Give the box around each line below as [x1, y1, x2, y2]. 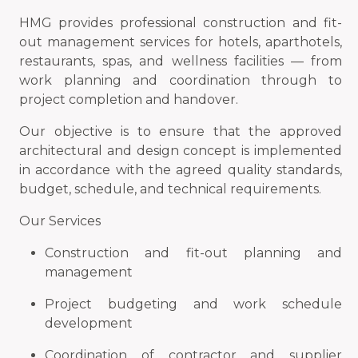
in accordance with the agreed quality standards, [19, 162, 342, 177]
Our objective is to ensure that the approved [19, 124, 342, 139]
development [45, 316, 133, 331]
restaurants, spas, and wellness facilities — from [19, 54, 342, 69]
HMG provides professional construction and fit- [19, 15, 342, 30]
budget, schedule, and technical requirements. [19, 181, 321, 197]
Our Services [19, 213, 101, 229]
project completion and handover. [19, 92, 238, 107]
